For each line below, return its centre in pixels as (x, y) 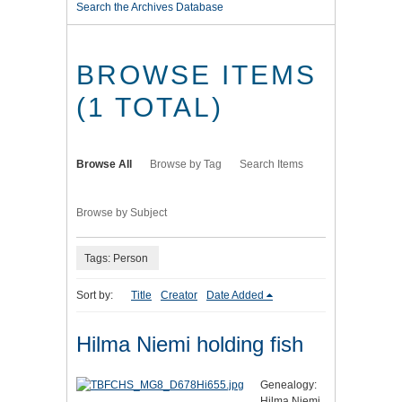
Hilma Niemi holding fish (190, 345)
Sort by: (95, 296)
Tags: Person (116, 258)
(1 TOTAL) (150, 108)
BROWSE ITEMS (197, 75)
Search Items (271, 165)
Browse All (104, 165)
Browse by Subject (122, 213)
